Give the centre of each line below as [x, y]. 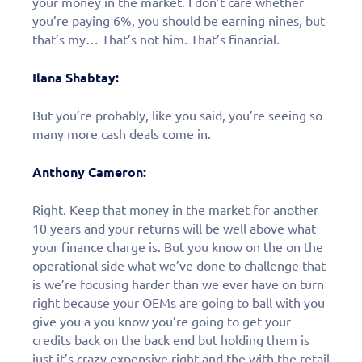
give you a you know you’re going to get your [162, 321]
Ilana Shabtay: [76, 77]
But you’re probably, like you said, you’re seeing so [177, 115]
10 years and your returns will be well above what [174, 228]
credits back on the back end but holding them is [171, 340]
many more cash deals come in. [122, 134]
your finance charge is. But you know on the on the [178, 247]
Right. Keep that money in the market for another [175, 210]
